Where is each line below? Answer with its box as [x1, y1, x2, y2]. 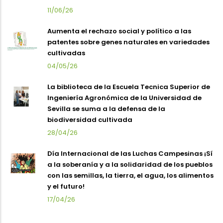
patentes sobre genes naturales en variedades [47, 37, 210, 47]
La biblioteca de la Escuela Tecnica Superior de [47, 82, 210, 92]
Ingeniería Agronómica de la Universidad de [47, 93, 202, 103]
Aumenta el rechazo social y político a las [47, 26, 191, 36]
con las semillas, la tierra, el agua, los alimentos [47, 170, 214, 180]
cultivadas [47, 48, 85, 58]
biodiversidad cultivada [47, 114, 132, 124]
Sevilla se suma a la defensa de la [47, 104, 165, 113]
